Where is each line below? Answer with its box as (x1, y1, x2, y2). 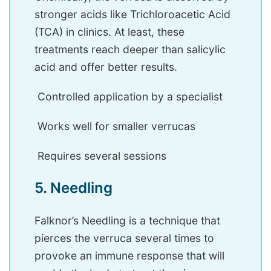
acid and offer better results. (34, 60, 177, 74)
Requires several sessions (34, 149, 166, 163)
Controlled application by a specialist (34, 90, 223, 103)
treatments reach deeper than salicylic (34, 43, 226, 56)
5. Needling (34, 179, 113, 197)
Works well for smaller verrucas (34, 120, 195, 133)
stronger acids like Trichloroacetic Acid (34, 8, 230, 21)
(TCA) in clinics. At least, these (34, 25, 184, 39)
